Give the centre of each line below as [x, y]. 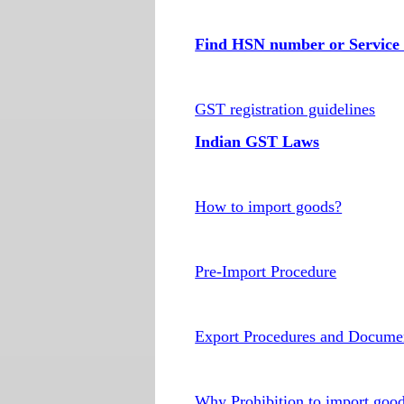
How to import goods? [269, 207]
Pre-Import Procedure [266, 271]
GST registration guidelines [285, 109]
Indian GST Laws [257, 142]
